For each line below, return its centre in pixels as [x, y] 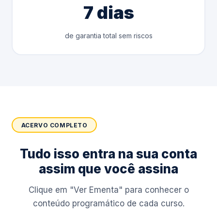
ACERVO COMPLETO [54, 125]
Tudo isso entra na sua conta [108, 154]
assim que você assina [108, 169]
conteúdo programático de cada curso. [108, 203]
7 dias [108, 12]
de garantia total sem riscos [108, 35]
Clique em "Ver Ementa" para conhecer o [108, 190]
